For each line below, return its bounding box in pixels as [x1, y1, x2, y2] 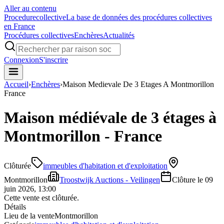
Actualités [103, 31, 134, 39]
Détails [4, 202, 26, 211]
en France [4, 22, 35, 30]
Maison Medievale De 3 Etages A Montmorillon [62, 80, 214, 88]
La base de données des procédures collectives [66, 13, 212, 21]
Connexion [4, 55, 39, 64]
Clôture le [172, 175, 203, 184]
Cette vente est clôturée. [4, 193, 79, 202]
